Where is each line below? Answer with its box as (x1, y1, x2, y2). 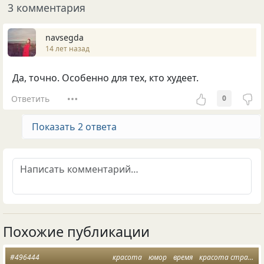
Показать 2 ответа (32, 120, 117, 134)
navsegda (45, 31, 84, 43)
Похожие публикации (3, 222, 150, 242)
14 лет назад (45, 43, 90, 54)
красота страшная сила (199, 252, 248, 263)
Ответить (11, 93, 49, 104)
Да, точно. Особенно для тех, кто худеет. (12, 71, 199, 85)
